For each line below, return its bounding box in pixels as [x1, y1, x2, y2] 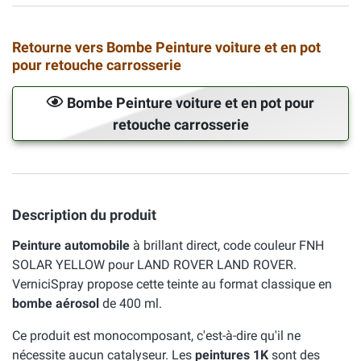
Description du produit [12, 206, 156, 223]
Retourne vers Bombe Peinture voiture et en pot [12, 39, 321, 56]
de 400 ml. [99, 296, 162, 311]
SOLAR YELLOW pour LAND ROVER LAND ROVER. [12, 257, 297, 272]
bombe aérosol [12, 296, 99, 311]
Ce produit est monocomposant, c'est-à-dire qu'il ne [12, 328, 301, 343]
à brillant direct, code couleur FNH [130, 238, 324, 253]
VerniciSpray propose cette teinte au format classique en [12, 276, 332, 292]
